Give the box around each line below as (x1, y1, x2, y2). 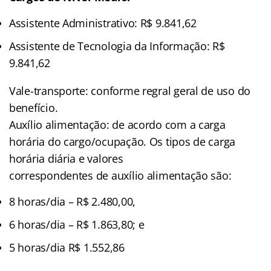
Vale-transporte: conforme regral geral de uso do (9, 83, 251, 98)
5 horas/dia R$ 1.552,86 (9, 240, 125, 255)
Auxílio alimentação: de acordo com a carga (9, 117, 226, 132)
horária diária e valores (9, 151, 123, 166)
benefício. (9, 100, 58, 115)
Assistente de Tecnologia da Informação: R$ (9, 38, 225, 53)
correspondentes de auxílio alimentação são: (9, 168, 232, 183)
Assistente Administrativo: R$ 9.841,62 (9, 15, 197, 30)
